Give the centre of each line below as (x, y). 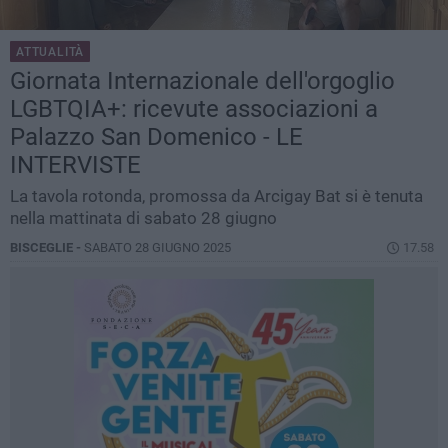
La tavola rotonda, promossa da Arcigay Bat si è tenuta (216, 196)
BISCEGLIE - (47, 248)
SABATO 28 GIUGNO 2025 (157, 248)
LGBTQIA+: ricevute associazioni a (194, 109)
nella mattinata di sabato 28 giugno (143, 218)
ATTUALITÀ (50, 52)
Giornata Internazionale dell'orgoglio (202, 81)
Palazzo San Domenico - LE (156, 137)
